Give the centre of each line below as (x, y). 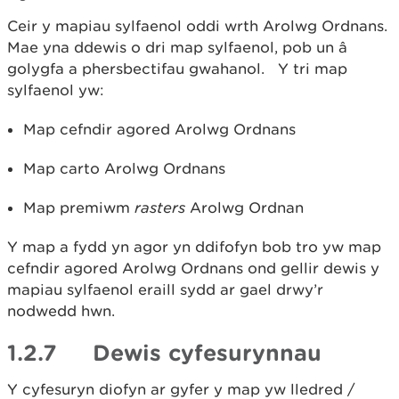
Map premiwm (79, 208)
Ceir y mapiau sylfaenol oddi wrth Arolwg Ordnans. (199, 26)
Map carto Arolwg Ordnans (124, 168)
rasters (160, 208)
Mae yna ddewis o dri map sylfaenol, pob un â (177, 47)
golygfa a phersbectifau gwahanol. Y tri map (177, 69)
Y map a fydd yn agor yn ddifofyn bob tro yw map (194, 247)
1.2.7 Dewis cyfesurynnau (164, 352)
